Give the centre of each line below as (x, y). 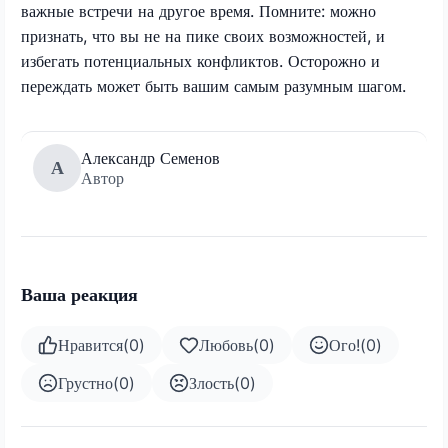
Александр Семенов (150, 157)
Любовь (226, 344)
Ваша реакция (79, 294)
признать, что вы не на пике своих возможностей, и (203, 35)
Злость (211, 382)
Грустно (85, 382)
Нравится (90, 344)
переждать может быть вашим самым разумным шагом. (213, 85)
